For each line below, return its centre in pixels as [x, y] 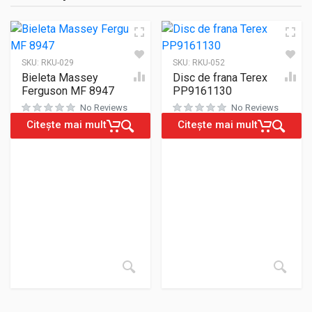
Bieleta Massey [60, 78]
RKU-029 [57, 63]
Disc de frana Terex [220, 78]
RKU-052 [209, 63]
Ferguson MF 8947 [68, 91]
